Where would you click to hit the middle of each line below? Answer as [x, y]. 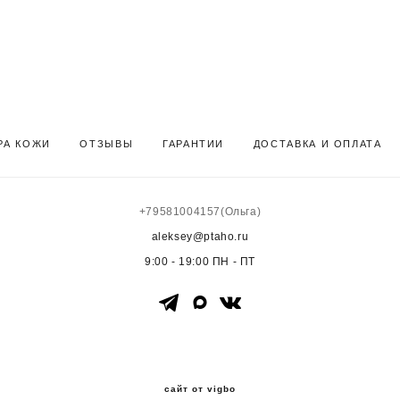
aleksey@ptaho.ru [200, 237]
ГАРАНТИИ [193, 144]
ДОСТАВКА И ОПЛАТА [317, 144]
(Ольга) [241, 212]
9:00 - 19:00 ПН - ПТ [200, 262]
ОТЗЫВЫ [107, 144]
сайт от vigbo [200, 389]
